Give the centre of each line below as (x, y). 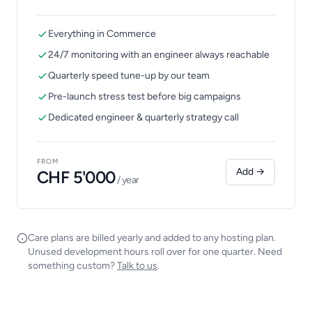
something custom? (72, 265)
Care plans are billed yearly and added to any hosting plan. (152, 237)
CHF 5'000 (76, 177)
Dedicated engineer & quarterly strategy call (143, 117)
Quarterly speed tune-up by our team (129, 75)
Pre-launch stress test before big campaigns (145, 96)
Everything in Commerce (102, 33)
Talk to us (137, 265)
